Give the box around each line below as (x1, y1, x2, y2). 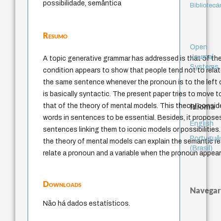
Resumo (43, 31, 68, 40)
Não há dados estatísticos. (43, 200, 131, 208)
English (189, 119, 214, 127)
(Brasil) (189, 144, 213, 152)
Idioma (189, 101, 215, 111)
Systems (189, 63, 219, 71)
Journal (189, 53, 214, 61)
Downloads (43, 179, 82, 189)
